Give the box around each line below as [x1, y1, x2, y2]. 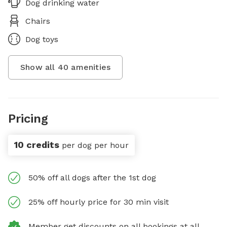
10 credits [14, 139, 59, 150]
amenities [68, 62, 111, 72]
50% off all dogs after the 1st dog [28, 173, 156, 182]
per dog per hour [62, 140, 129, 150]
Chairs [25, 16, 50, 26]
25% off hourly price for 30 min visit [28, 197, 169, 207]
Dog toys [25, 34, 58, 44]
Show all [20, 62, 58, 72]
